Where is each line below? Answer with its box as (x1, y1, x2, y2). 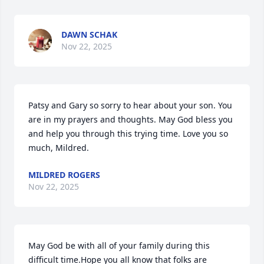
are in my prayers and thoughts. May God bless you (28, 114, 233, 125)
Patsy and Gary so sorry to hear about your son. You (28, 100, 232, 111)
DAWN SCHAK (61, 29, 117, 40)
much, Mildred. (28, 142, 89, 153)
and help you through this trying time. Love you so (28, 128, 228, 139)
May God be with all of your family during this (28, 240, 210, 251)
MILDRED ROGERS (28, 169, 100, 180)
